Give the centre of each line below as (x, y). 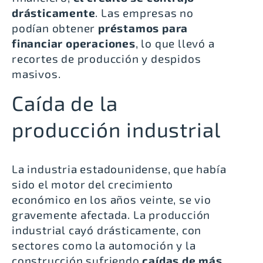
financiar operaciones (74, 43)
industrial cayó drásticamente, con (107, 230)
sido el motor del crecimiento (93, 184)
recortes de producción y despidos (107, 58)
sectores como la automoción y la (104, 245)
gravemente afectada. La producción (111, 215)
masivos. (36, 73)
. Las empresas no (145, 12)
